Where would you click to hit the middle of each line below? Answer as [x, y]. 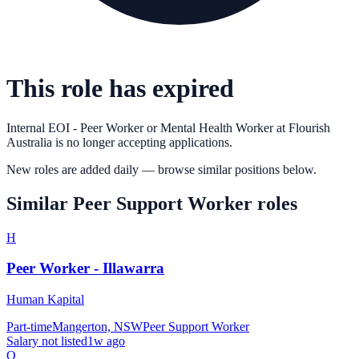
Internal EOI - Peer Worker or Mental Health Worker [140, 127]
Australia [29, 142]
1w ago [106, 341]
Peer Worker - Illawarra [85, 268]
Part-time [29, 327]
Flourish [309, 127]
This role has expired [120, 89]
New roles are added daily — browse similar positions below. [161, 169]
